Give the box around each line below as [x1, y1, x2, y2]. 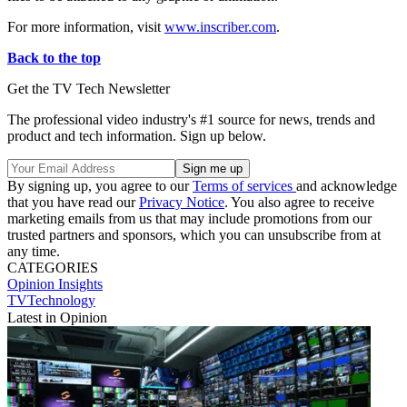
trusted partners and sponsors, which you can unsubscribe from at [7, 226, 381, 243]
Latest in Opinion [7, 309, 107, 325]
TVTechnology [7, 292, 95, 308]
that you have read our [7, 194, 139, 210]
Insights [58, 275, 103, 292]
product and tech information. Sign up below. [7, 127, 266, 144]
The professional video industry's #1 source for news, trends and [7, 111, 375, 127]
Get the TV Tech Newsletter [7, 80, 170, 96]
